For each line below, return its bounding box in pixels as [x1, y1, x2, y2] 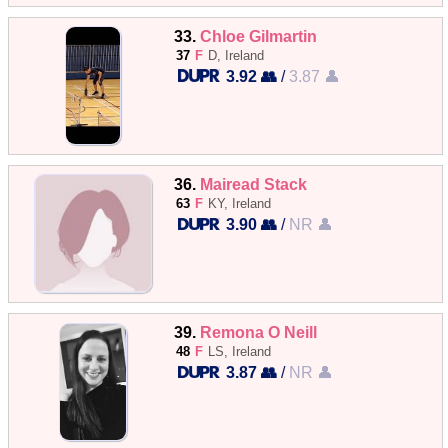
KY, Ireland [208, 195, 272, 211]
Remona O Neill [200, 323, 318, 341]
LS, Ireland [208, 344, 272, 359]
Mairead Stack [200, 174, 308, 193]
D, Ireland [208, 47, 265, 63]
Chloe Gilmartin [200, 26, 318, 45]
